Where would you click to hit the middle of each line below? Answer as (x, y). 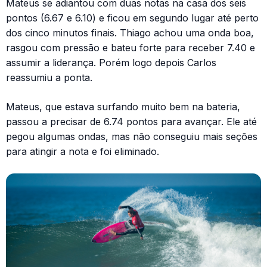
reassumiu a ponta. (49, 78)
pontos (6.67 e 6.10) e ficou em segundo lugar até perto (132, 18)
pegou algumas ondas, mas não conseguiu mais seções (132, 137)
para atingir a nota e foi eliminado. (83, 152)
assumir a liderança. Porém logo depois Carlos (111, 63)
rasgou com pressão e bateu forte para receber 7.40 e (131, 48)
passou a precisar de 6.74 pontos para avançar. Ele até (131, 122)
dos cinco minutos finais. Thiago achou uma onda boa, (130, 33)
